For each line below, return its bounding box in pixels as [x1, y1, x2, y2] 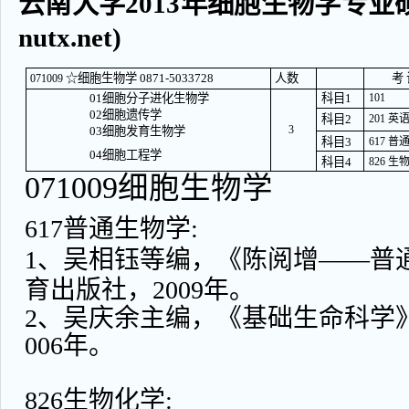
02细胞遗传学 [89, 108, 162, 121]
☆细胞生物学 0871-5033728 [65, 71, 214, 85]
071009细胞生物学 [24, 171, 273, 204]
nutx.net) [18, 23, 121, 52]
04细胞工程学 [89, 148, 162, 162]
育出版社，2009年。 [24, 276, 255, 304]
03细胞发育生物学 [89, 124, 185, 138]
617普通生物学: [24, 215, 198, 243]
